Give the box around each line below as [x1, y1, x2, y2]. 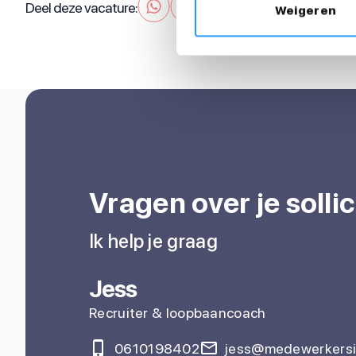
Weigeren [274, 3, 337, 18]
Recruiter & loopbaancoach [89, 304, 266, 321]
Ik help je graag [89, 230, 218, 253]
